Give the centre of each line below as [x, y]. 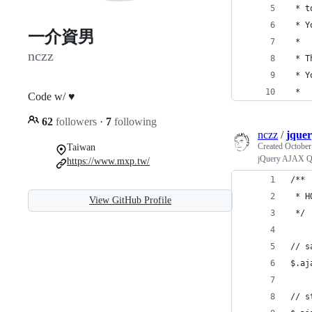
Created [271, 146]
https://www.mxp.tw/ [108, 161]
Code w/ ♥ [52, 96]
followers [76, 121]
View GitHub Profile [130, 200]
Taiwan [81, 147]
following [134, 121]
